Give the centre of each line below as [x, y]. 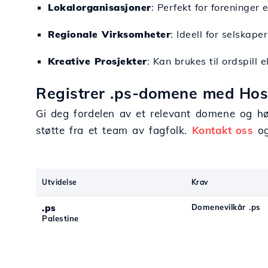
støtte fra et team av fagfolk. [114, 130]
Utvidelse [60, 182]
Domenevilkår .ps [226, 207]
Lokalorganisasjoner [100, 7]
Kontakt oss [223, 130]
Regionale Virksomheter [109, 34]
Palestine [60, 218]
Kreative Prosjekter [98, 61]
